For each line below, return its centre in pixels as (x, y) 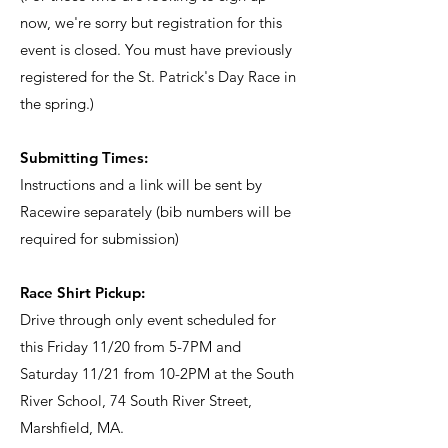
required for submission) (99, 238)
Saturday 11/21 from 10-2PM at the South (157, 373)
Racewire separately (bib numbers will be (155, 211)
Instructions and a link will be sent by (141, 184)
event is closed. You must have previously (156, 49)
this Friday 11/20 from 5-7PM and (130, 346)
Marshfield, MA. (72, 427)
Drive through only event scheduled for (148, 319)
